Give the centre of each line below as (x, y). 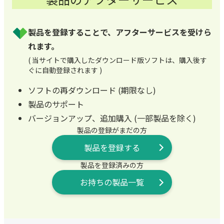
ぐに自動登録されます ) (65, 70)
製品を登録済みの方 (112, 165)
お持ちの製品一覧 (112, 182)
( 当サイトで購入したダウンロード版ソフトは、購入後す (117, 60)
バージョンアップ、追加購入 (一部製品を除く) (112, 118)
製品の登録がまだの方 (112, 130)
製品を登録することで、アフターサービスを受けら (120, 32)
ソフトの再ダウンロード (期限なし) (92, 90)
